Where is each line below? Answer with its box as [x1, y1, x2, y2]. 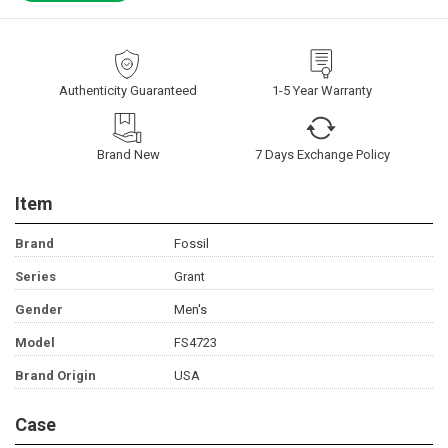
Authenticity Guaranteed [59, 83, 197, 99]
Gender [15, 302, 63, 318]
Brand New [96, 147, 160, 163]
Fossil [173, 236, 209, 252]
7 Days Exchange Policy [255, 147, 390, 163]
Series [15, 269, 56, 285]
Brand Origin [15, 368, 96, 384]
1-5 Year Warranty [272, 83, 372, 99]
